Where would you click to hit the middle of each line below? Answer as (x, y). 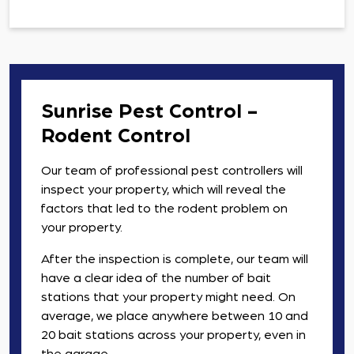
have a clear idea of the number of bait (156, 279)
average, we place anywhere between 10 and (175, 316)
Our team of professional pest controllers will (172, 171)
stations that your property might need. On (168, 298)
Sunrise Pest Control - (149, 112)
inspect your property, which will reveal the (164, 190)
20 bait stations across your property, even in (173, 335)
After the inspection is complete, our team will (175, 260)
